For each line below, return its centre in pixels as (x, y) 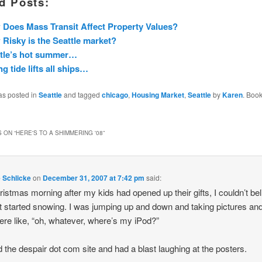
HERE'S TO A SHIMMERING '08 (59, 132)
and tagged (82, 95)
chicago (115, 95)
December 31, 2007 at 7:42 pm (94, 177)
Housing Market (158, 95)
